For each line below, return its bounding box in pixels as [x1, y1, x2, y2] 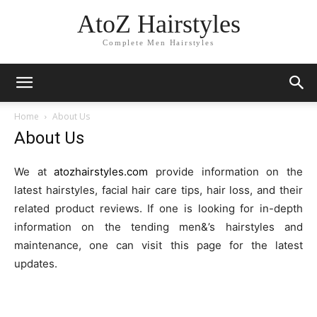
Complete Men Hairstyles [103, 38, 214, 47]
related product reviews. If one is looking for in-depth [14, 202, 303, 215]
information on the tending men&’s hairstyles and [14, 220, 303, 234]
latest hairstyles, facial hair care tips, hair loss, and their [14, 183, 303, 197]
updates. [14, 257, 57, 270]
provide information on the [148, 165, 304, 178]
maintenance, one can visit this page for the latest [14, 238, 303, 252]
